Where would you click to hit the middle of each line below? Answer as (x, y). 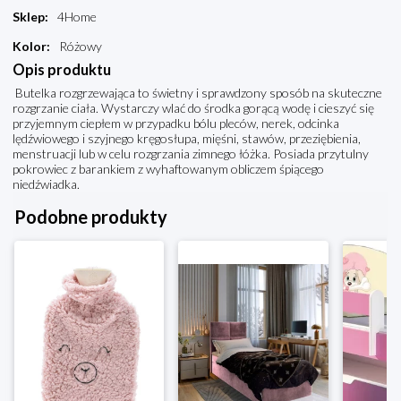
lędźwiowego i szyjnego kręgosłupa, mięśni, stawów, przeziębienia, (187, 139)
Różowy (81, 47)
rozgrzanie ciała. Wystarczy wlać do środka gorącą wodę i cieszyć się (193, 108)
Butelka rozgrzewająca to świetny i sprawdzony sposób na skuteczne (197, 93)
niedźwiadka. (46, 184)
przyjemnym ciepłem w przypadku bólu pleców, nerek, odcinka (176, 124)
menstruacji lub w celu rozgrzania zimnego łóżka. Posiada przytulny (191, 154)
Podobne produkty (91, 217)
